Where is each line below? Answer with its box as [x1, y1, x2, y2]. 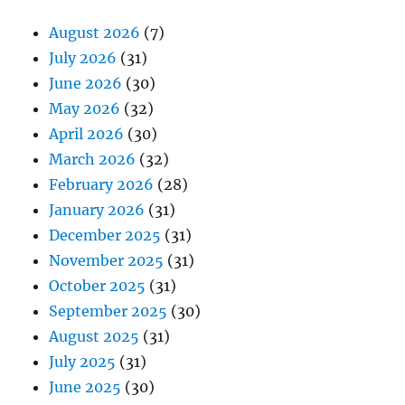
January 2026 [49, 201, 146, 220]
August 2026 [49, 24, 141, 42]
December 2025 [49, 226, 162, 245]
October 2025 [49, 277, 146, 296]
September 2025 [49, 302, 168, 321]
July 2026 [49, 49, 118, 68]
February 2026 [49, 175, 155, 194]
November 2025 [49, 251, 165, 270]
